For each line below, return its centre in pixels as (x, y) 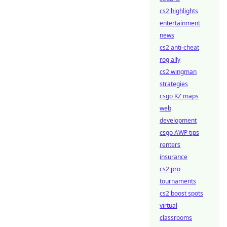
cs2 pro (170, 169)
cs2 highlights (179, 11)
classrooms (176, 218)
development (178, 120)
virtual (168, 205)
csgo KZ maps (179, 96)
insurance (174, 157)
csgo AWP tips (179, 133)
